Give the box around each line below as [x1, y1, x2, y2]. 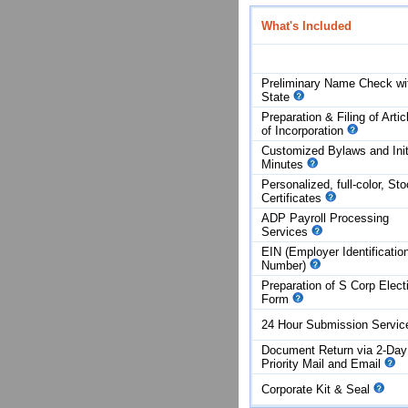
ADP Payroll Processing [261, 211, 389, 225]
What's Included [261, 19, 352, 33]
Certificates [261, 191, 325, 205]
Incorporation [275, 124, 343, 138]
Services [261, 225, 311, 239]
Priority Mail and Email [261, 357, 384, 371]
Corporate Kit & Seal [261, 382, 373, 396]
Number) [261, 259, 306, 272]
